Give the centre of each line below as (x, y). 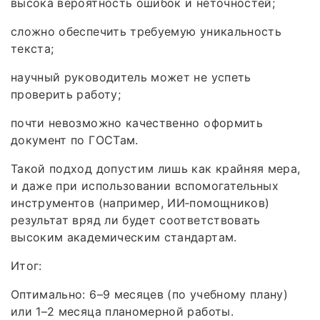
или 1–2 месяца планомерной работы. (122, 311)
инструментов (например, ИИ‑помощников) (140, 202)
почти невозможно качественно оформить (137, 122)
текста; (32, 48)
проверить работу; (66, 94)
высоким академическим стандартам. (124, 237)
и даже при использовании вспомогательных (145, 185)
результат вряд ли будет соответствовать (136, 220)
